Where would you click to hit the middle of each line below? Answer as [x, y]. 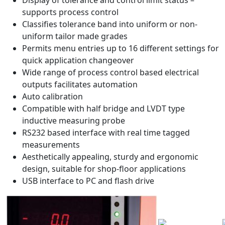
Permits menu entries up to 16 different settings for [121, 48]
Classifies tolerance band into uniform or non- [110, 24]
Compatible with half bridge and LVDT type [103, 108]
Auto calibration [52, 96]
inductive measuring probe [74, 120]
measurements [51, 144]
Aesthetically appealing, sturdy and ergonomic [110, 156]
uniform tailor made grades [75, 36]
